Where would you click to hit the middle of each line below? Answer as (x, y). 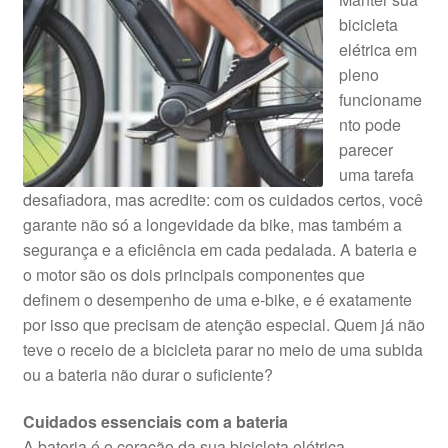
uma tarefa (376, 174)
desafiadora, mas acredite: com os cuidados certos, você (222, 199)
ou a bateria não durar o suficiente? (147, 374)
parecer (365, 149)
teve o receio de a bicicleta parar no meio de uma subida (222, 349)
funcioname (380, 99)
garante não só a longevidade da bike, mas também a (212, 224)
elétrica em (377, 49)
